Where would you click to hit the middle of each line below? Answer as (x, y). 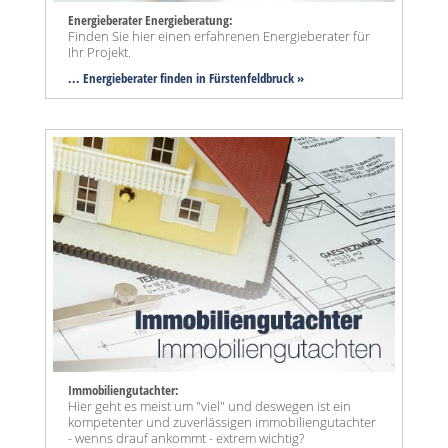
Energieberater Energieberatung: (150, 19)
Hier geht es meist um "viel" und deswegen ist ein (209, 405)
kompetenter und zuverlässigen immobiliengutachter (222, 421)
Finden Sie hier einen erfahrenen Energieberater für (219, 35)
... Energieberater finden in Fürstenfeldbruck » (186, 77)
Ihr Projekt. (99, 51)
